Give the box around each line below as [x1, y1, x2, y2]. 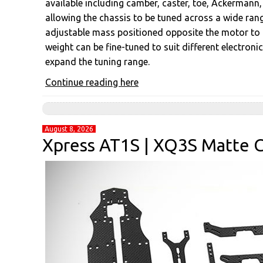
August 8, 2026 [45, 125, 93, 133]
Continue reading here [45, 77, 139, 87]
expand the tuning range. [45, 56, 150, 67]
